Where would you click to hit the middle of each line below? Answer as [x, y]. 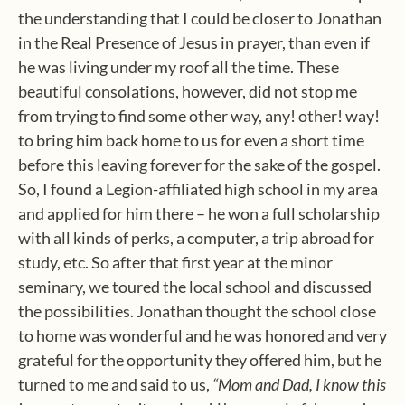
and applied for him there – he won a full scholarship [199, 213]
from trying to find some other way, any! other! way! [199, 116]
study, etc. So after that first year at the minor [175, 262]
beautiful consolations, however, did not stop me [188, 91]
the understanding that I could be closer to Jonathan [200, 18]
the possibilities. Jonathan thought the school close [197, 311]
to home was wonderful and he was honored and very [202, 335]
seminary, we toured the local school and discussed [195, 287]
